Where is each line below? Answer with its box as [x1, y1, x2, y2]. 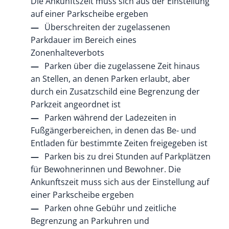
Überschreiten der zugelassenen [44, 21, 170, 33]
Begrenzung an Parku [30, 215, 113, 226]
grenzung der [147, 85, 200, 97]
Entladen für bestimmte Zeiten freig [30, 137, 168, 149]
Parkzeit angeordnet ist [30, 98, 121, 110]
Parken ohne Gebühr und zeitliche [44, 202, 176, 214]
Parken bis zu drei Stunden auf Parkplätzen [44, 150, 211, 162]
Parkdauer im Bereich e [30, 34, 121, 45]
